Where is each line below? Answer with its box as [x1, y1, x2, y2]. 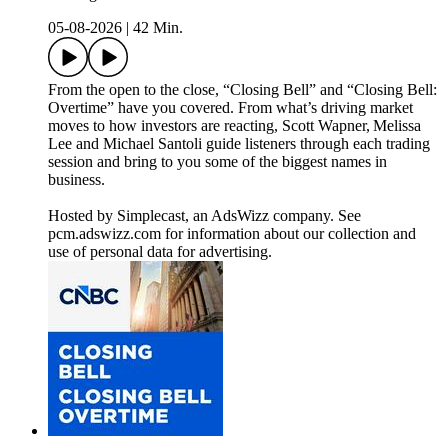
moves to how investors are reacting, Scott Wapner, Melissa [48, 117, 421, 135]
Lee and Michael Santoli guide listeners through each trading [48, 135, 430, 153]
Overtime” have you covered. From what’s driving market [48, 99, 413, 117]
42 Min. [133, 19, 183, 37]
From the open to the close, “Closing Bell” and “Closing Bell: [48, 81, 437, 99]
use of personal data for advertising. [48, 243, 272, 261]
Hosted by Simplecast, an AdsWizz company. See [48, 207, 361, 225]
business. [48, 171, 108, 189]
